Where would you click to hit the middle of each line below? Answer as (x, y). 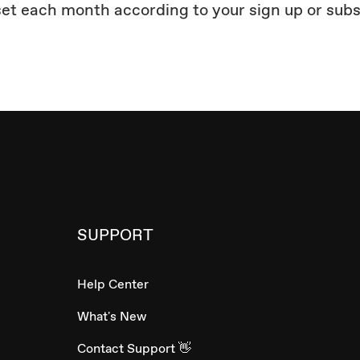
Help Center (113, 284)
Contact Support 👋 (134, 349)
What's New (112, 317)
